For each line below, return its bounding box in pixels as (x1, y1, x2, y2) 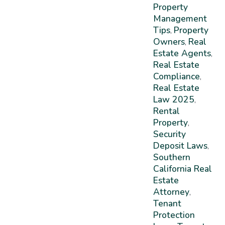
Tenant (153, 197, 181, 209)
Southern (153, 151, 190, 163)
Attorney (153, 185, 189, 198)
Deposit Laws (153, 139, 207, 152)
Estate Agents (153, 47, 211, 59)
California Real (153, 162, 212, 175)
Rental (153, 104, 180, 117)
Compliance (153, 70, 200, 82)
